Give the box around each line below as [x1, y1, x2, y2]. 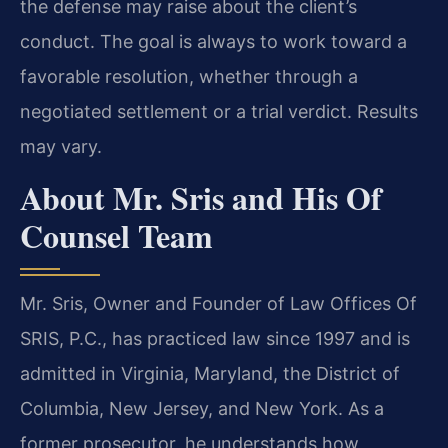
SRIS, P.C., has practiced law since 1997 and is [20, 327, 410, 349]
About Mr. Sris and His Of [20, 173, 382, 221]
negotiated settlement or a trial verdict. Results [20, 101, 418, 123]
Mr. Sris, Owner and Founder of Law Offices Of [20, 292, 417, 314]
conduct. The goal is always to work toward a [20, 31, 407, 53]
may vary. [20, 136, 102, 158]
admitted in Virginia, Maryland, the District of [20, 362, 400, 384]
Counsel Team [20, 211, 213, 259]
